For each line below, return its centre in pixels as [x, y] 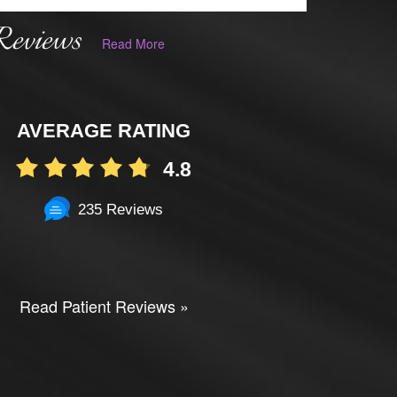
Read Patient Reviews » [104, 306]
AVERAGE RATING [104, 130]
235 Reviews [121, 209]
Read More [133, 43]
